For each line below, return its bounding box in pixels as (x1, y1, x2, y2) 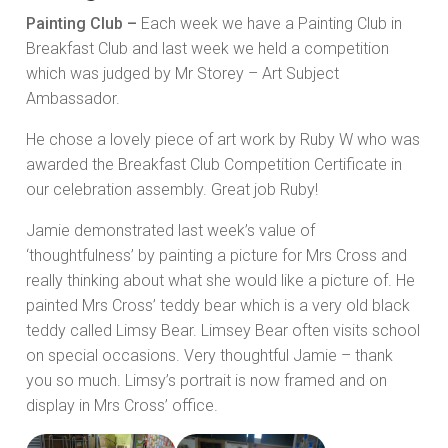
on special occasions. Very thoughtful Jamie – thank (26, 346, 393, 366)
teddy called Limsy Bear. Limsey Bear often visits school (26, 321, 420, 341)
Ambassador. (26, 89, 120, 109)
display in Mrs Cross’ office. (26, 396, 218, 416)
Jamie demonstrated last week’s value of (26, 221, 315, 241)
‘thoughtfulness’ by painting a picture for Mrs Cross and (26, 246, 407, 266)
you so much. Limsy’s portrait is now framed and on (26, 371, 387, 391)
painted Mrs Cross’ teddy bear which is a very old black (26, 296, 410, 316)
